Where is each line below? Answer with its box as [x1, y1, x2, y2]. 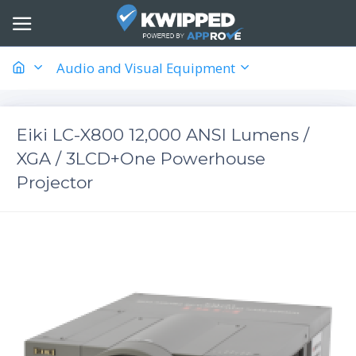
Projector [17, 172, 93, 192]
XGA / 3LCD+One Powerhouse [17, 148, 265, 168]
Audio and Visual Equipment [56, 58, 238, 77]
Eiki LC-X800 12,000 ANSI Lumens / [17, 124, 309, 145]
